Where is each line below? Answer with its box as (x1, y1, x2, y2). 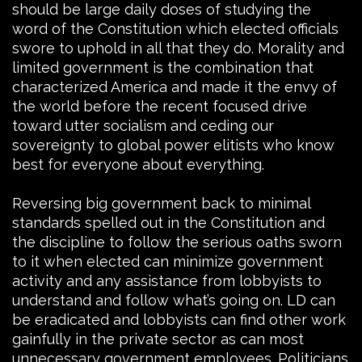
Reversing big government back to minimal (12, 194, 310, 212)
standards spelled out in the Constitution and (12, 213, 325, 231)
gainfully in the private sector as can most (12, 330, 304, 347)
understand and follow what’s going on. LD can (12, 291, 335, 309)
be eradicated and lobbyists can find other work (12, 310, 346, 328)
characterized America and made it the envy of (12, 78, 337, 95)
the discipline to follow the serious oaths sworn (12, 233, 342, 250)
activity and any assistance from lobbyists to (12, 271, 322, 289)
